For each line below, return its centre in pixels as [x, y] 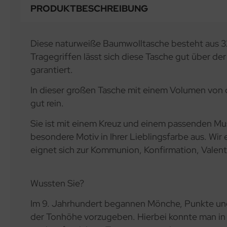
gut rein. [47, 103]
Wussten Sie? [57, 183]
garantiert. [52, 70]
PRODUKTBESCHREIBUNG [89, 8]
